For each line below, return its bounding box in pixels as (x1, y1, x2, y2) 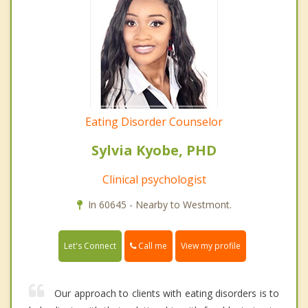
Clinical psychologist (102, 172, 206, 188)
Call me (136, 240, 167, 252)
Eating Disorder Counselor (85, 114, 223, 130)
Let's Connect (64, 240, 116, 252)
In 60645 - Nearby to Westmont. (87, 198, 232, 212)
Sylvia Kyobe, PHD (91, 141, 217, 160)
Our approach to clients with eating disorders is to (54, 287, 279, 300)
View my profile (181, 240, 241, 252)
